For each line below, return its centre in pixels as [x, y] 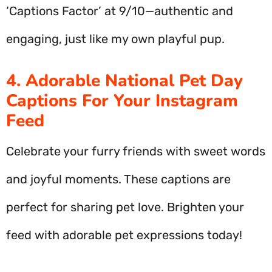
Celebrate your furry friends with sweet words [136, 151]
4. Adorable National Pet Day [124, 81]
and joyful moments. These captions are [118, 179]
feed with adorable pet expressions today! [124, 235]
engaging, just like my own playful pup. [115, 39]
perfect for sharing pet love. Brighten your [125, 207]
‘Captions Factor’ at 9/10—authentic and [120, 11]
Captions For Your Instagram [122, 101]
